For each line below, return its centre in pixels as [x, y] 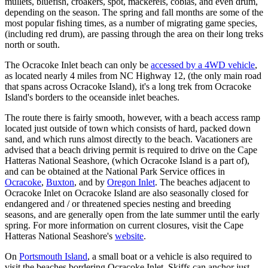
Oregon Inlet [131, 182]
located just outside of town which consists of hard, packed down [128, 129]
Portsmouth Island [53, 257]
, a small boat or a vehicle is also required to [170, 257]
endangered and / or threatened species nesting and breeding [118, 204]
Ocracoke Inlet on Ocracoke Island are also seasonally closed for [127, 193]
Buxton [60, 182]
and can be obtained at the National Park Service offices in [115, 172]
